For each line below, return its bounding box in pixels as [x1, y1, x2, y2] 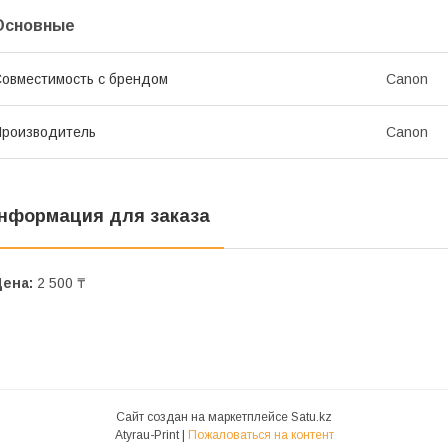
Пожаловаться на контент [187, 428, 334, 443]
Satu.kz [291, 410, 332, 425]
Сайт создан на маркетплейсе [116, 410, 291, 425]
